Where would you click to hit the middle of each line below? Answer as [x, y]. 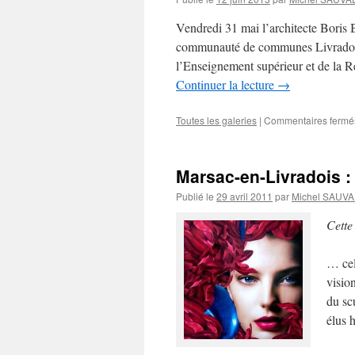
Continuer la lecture [227, 84]
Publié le [195, 196]
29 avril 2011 [244, 196]
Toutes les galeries [216, 120]
